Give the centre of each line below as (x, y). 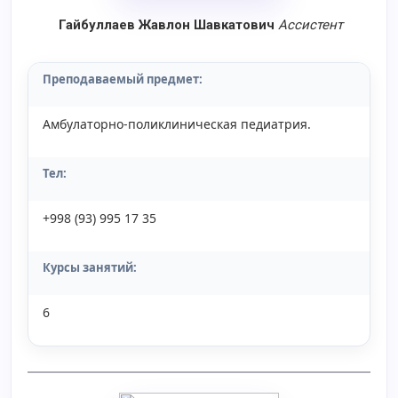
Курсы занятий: (90, 267)
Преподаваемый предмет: (123, 79)
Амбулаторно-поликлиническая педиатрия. (177, 124)
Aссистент (310, 25)
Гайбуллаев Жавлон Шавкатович (165, 25)
